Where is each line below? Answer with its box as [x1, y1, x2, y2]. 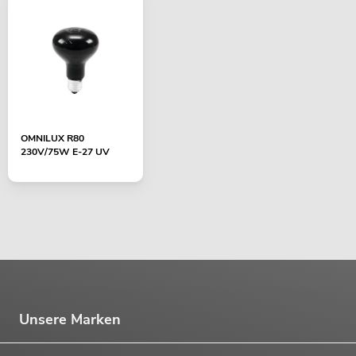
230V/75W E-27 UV [21, 145, 110, 159]
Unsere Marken [19, 309, 121, 329]
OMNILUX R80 [21, 132, 84, 145]
